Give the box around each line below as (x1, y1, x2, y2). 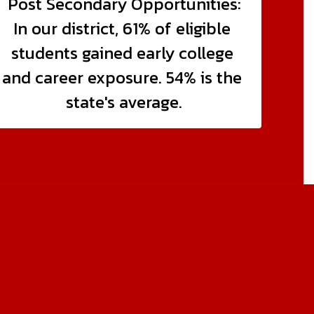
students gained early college (11, 40, 233, 65)
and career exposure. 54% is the (2, 64, 243, 90)
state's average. (66, 89, 183, 114)
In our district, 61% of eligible (13, 15, 231, 41)
